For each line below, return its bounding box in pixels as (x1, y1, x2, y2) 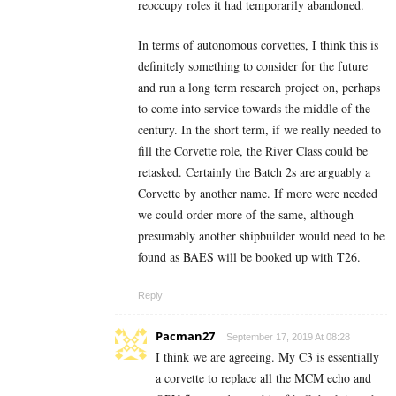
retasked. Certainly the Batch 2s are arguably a (138, 164, 370, 181)
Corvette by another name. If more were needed (138, 185, 377, 202)
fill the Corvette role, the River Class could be (138, 142, 368, 160)
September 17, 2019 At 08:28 (226, 331, 350, 343)
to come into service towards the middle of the (138, 100, 370, 118)
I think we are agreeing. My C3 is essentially (156, 348, 379, 366)
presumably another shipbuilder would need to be (138, 227, 385, 245)
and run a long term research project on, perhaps (138, 79, 380, 96)
